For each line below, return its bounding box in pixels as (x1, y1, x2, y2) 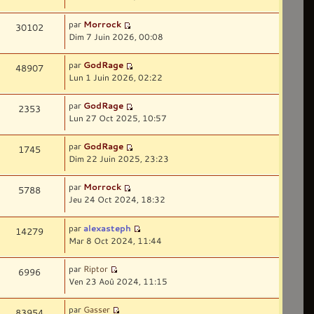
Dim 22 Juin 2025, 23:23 (69, 153, 170, 165)
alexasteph (83, 221, 132, 233)
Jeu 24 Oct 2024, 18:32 (69, 193, 166, 205)
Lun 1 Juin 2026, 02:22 (69, 71, 163, 83)
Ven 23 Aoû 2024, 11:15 (69, 275, 168, 287)
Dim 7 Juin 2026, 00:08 (69, 30, 164, 42)
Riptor (83, 262, 109, 274)
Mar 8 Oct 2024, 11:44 (69, 234, 163, 246)
